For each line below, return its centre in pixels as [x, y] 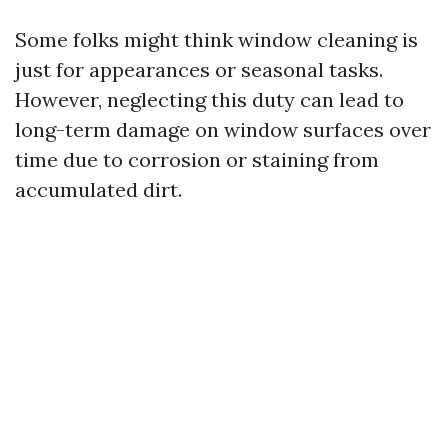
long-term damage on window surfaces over [223, 129]
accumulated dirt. [98, 189]
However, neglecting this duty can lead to [209, 99]
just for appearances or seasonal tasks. [199, 69]
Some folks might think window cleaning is [216, 39]
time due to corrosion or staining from [197, 159]
